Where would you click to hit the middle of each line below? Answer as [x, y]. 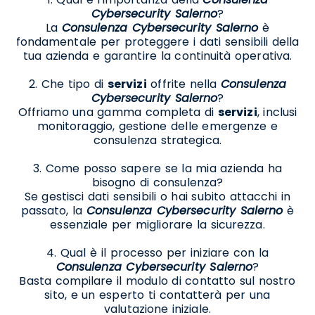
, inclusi [277, 112]
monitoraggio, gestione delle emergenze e [157, 126]
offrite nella [184, 84]
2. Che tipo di [68, 84]
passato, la [54, 210]
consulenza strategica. [157, 140]
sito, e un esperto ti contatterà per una [157, 295]
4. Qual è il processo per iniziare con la [157, 252]
